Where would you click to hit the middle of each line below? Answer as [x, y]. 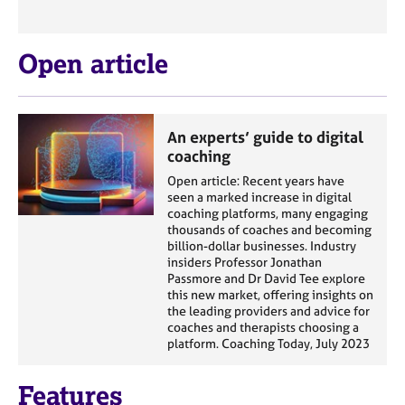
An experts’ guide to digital [265, 137]
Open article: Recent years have [256, 180]
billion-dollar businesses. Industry [262, 245]
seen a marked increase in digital [259, 197]
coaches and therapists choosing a [263, 327]
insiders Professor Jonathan [245, 262]
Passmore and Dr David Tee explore [266, 278]
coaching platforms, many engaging [268, 213]
